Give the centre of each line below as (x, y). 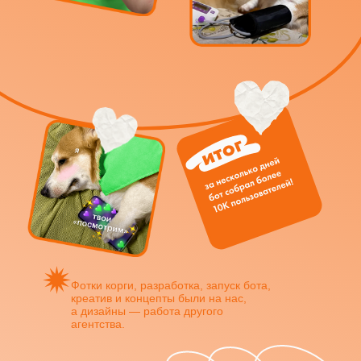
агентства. (98, 324)
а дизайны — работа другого (147, 311)
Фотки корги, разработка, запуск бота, (171, 285)
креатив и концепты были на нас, (159, 298)
